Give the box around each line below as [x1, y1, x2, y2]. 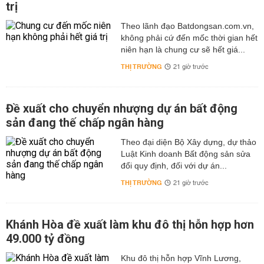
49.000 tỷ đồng [6, 232, 85, 246]
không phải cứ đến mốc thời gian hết [120, 33, 258, 42]
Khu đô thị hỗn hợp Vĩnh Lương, [120, 253, 241, 263]
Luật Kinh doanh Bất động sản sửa [120, 149, 250, 159]
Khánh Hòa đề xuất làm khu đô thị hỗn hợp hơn [6, 217, 254, 232]
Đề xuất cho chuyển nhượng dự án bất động [6, 101, 237, 115]
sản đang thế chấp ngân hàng [6, 115, 164, 130]
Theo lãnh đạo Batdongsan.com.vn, [120, 21, 254, 31]
